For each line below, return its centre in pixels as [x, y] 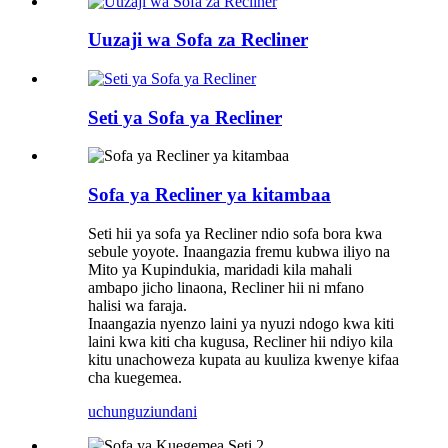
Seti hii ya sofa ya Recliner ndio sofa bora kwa [235, 233]
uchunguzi [121, 411]
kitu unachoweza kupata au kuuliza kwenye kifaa [243, 359]
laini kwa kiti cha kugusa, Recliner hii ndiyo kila [240, 341]
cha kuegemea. [135, 377]
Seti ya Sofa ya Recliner [185, 117]
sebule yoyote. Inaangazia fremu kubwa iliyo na [239, 251]
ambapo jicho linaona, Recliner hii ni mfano [226, 287]
